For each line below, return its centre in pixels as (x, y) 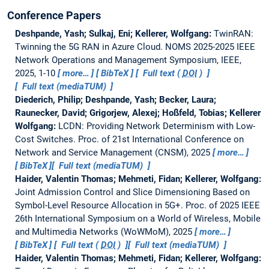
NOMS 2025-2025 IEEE (210, 47)
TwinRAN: (233, 33)
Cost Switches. (46, 139)
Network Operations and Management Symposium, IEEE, (128, 60)
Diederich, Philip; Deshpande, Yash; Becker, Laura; (115, 99)
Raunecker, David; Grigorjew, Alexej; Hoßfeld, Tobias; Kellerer (138, 113)
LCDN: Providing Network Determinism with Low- (156, 126)
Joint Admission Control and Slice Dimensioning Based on (132, 192)
